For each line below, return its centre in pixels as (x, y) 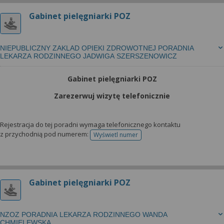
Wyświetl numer (116, 135)
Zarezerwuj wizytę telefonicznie (112, 96)
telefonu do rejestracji (146, 138)
